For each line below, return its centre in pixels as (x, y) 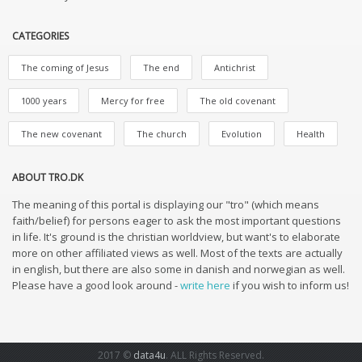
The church (162, 134)
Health (311, 134)
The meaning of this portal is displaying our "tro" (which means (166, 204)
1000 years (44, 101)
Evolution (242, 134)
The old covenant (238, 101)
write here (205, 285)
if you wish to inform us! (290, 285)
